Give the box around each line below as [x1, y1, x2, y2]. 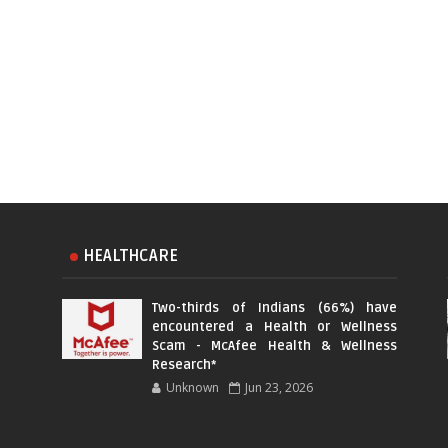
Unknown [166, 379, 219, 397]
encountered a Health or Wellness [152, 319, 397, 336]
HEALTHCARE [83, 246, 178, 267]
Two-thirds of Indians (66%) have [152, 300, 397, 317]
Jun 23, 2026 [245, 379, 313, 397]
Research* [152, 357, 216, 374]
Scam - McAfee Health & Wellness [152, 338, 397, 355]
